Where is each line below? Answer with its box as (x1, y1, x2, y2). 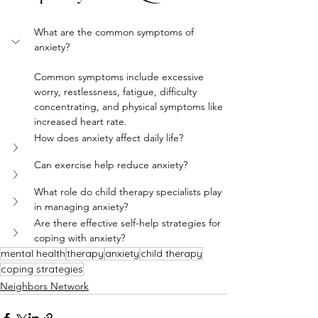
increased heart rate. (34, 115, 127, 128)
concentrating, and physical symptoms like (34, 100, 226, 113)
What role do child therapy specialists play (34, 185, 224, 198)
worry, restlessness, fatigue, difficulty (34, 85, 199, 98)
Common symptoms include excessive (34, 70, 207, 83)
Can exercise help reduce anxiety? (34, 158, 187, 171)
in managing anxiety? (34, 200, 128, 213)
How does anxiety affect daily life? (34, 131, 183, 144)
